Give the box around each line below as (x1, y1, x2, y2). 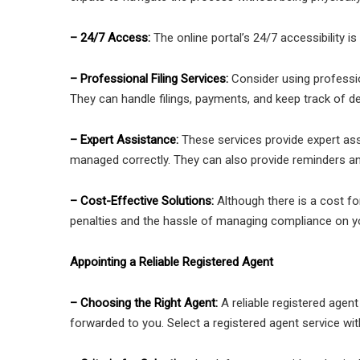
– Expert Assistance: (70, 133, 178, 148)
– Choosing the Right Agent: (70, 296, 218, 311)
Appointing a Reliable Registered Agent (70, 255, 273, 270)
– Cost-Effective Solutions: (70, 194, 217, 209)
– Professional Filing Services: (70, 72, 231, 87)
